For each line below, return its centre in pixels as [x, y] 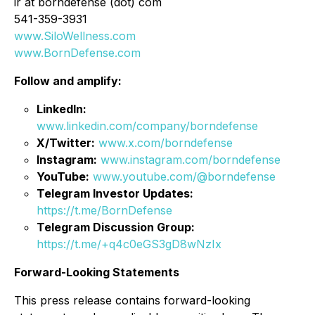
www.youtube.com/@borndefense [184, 176]
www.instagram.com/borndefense [191, 160]
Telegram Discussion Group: [116, 227]
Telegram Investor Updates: [115, 193]
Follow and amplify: [68, 81]
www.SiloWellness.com [75, 36]
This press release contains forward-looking [132, 300]
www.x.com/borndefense [166, 143]
